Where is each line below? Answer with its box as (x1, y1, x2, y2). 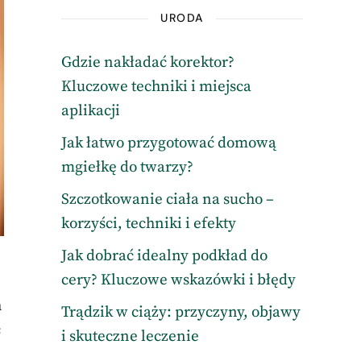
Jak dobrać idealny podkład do (60, 247, 268, 265)
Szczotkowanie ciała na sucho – (60, 190, 274, 209)
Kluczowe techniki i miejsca (60, 77, 251, 96)
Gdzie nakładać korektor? (60, 53, 234, 72)
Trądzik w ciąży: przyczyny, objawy (60, 303, 301, 322)
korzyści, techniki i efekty (60, 214, 236, 233)
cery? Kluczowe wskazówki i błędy (60, 271, 296, 289)
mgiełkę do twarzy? (60, 158, 193, 176)
